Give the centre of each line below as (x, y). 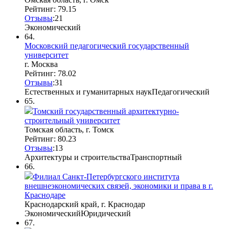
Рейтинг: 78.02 (50, 73)
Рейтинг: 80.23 (50, 139)
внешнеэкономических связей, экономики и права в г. (119, 186)
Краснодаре (45, 195)
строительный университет (72, 120)
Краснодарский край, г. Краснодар (85, 204)
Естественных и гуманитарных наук (88, 91)
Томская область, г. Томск (69, 129)
